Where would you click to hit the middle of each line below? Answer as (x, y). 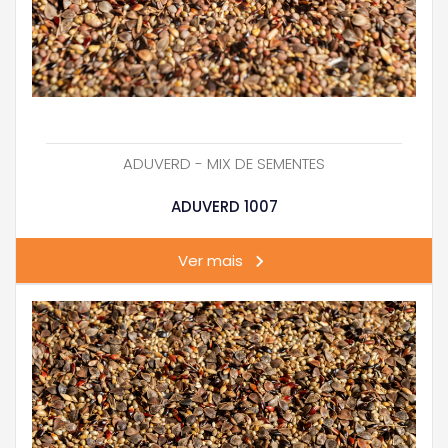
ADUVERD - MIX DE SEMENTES (224, 164)
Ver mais (210, 261)
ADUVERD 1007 (224, 206)
